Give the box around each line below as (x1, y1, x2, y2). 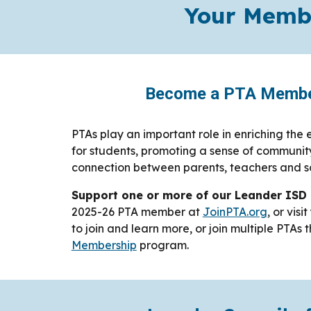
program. (136, 238, 192, 252)
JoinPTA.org (202, 205, 267, 219)
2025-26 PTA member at (71, 205, 203, 219)
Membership (71, 238, 137, 252)
